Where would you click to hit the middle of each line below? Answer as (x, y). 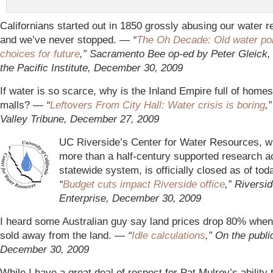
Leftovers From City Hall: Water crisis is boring (158, 105)
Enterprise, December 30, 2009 (130, 198)
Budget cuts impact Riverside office (144, 184)
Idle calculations (168, 235)
